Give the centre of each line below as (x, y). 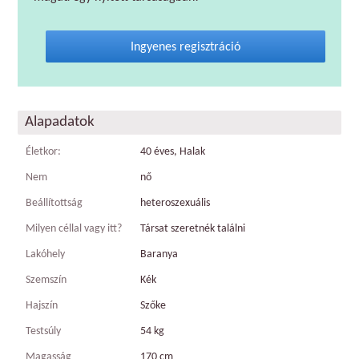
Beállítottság (54, 203)
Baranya (159, 254)
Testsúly (43, 331)
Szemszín (46, 280)
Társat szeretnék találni (193, 229)
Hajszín (42, 306)
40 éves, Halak (173, 152)
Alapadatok (60, 122)
